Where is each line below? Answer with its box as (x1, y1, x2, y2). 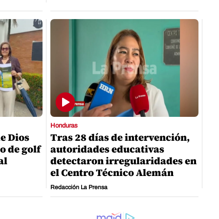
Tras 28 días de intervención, (50, 131, 190, 145)
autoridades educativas (50, 142, 164, 156)
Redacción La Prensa (50, 184, 108, 191)
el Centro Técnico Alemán (50, 166, 174, 180)
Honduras (50, 122, 78, 130)
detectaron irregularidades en (50, 154, 197, 168)
